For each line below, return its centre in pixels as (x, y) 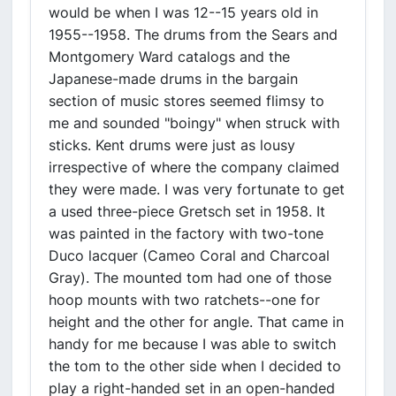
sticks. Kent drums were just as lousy (172, 145)
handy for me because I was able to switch (192, 344)
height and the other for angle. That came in (196, 322)
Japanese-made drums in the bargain (173, 79)
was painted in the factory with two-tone (186, 233)
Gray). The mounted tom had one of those (190, 278)
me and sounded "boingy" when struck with (194, 123)
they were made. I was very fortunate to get (197, 189)
